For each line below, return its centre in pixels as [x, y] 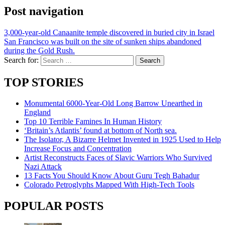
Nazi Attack [43, 167]
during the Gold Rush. [39, 50]
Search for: [21, 60]
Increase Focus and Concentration [78, 149]
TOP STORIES [44, 82]
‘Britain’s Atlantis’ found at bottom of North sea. [100, 131]
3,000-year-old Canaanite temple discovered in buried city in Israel [109, 32]
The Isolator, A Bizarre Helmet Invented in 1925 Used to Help [123, 140]
